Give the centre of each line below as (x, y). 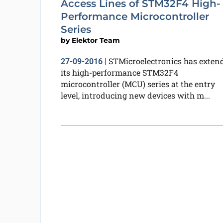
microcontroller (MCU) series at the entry (138, 84)
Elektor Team (96, 40)
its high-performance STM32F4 (119, 72)
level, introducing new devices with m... (135, 95)
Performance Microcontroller (135, 16)
